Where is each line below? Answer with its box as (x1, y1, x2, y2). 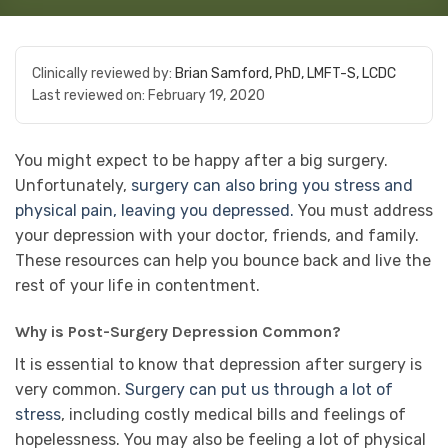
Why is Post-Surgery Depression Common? (15, 321, 341, 341)
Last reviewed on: (32, 87, 148, 104)
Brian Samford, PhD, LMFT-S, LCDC (175, 65, 396, 82)
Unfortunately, (15, 176, 131, 195)
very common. (15, 379, 121, 399)
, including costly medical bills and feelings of (61, 404, 406, 424)
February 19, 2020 (148, 87, 265, 104)
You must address (294, 201, 433, 220)
